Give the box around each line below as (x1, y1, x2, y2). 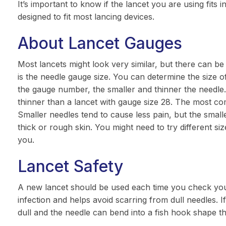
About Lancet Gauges (17, 33, 182, 53)
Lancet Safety (17, 156, 123, 176)
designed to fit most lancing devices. (17, 12, 154, 22)
